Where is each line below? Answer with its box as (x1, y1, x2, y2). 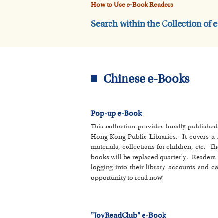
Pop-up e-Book (91, 110, 142, 118)
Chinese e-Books (103, 74, 189, 86)
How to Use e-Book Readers (91, 2, 173, 9)
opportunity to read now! (91, 175, 163, 182)
